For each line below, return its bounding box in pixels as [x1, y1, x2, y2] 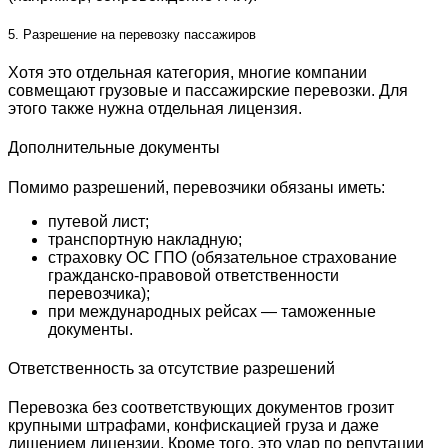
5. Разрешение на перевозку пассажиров [8, 26, 256, 42]
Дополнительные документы [8, 139, 220, 157]
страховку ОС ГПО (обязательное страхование [48, 248, 397, 266]
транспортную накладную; [48, 230, 242, 248]
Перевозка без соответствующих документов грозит [8, 399, 394, 417]
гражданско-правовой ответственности [48, 266, 339, 284]
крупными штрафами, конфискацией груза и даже [8, 417, 379, 435]
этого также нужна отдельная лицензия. [8, 99, 302, 117]
